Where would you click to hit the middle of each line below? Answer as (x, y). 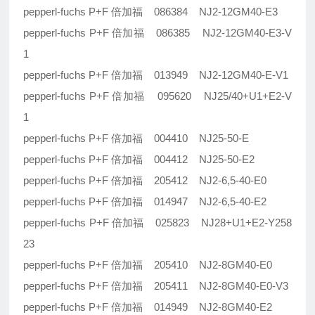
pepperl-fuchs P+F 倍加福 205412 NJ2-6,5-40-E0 (145, 181)
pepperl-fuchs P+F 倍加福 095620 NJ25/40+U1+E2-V (157, 96)
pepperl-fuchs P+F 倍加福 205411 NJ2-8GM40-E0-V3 (156, 286)
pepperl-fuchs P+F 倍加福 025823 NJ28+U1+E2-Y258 (157, 223)
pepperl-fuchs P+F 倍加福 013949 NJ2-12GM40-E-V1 (156, 75)
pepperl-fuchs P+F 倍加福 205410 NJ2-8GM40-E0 (148, 265)
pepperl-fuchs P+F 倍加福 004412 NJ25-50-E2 (139, 160)
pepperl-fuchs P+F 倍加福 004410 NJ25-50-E (136, 139)
